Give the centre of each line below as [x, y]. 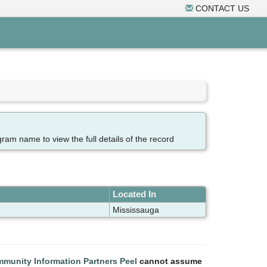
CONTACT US [221, 8]
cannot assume [170, 261]
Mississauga [136, 210]
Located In [134, 195]
